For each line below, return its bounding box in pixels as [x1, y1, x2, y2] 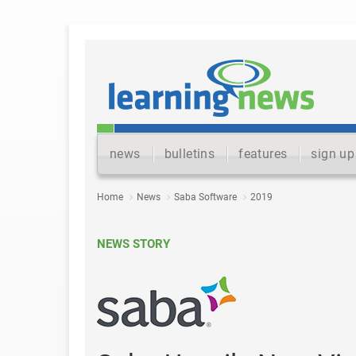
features [238, 146, 288, 161]
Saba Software [174, 192, 237, 203]
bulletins [164, 146, 215, 161]
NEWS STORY [97, 237, 170, 251]
